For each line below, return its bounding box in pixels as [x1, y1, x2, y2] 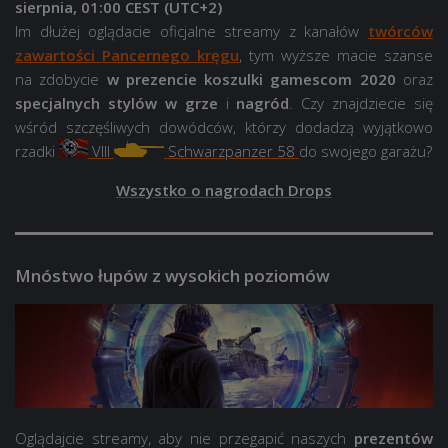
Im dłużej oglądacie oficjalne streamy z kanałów [15, 20, 368, 41]
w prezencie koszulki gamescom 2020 [106, 68, 396, 89]
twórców [368, 20, 433, 41]
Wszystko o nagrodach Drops [116, 179, 332, 200]
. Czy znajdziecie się [289, 92, 433, 113]
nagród [236, 92, 290, 113]
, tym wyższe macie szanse [239, 44, 433, 65]
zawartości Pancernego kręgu [15, 44, 239, 65]
